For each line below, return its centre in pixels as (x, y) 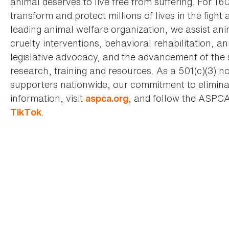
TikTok (26, 112)
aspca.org (107, 99)
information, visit (48, 98)
